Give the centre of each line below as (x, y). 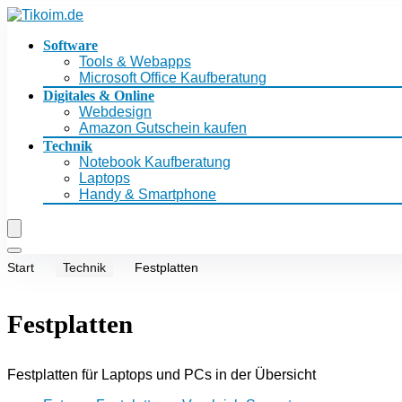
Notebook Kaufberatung (155, 162)
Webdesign (115, 112)
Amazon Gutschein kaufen (163, 128)
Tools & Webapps (135, 61)
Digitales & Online (99, 96)
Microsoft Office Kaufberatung (173, 78)
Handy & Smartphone (148, 194)
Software (70, 45)
